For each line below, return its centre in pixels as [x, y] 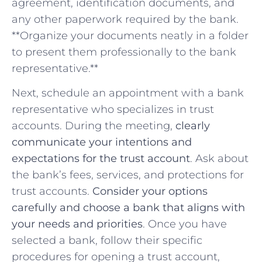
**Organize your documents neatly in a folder [130, 35]
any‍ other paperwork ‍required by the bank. [125, 19]
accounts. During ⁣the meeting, [94, 126]
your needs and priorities [77, 224]
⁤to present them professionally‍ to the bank [124, 52]
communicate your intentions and [102, 142]
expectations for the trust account [101, 159]
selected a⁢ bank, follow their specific [107, 241]
